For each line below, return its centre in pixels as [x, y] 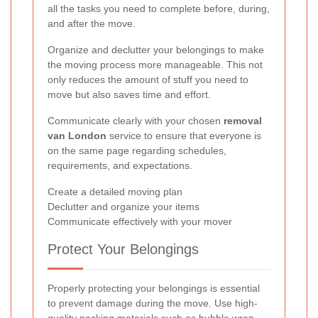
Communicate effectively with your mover [140, 222]
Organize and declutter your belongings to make [156, 50]
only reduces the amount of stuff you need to [148, 80]
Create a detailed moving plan [115, 192]
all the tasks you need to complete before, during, [159, 9]
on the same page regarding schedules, [137, 151]
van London [77, 136]
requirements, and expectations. [120, 166]
